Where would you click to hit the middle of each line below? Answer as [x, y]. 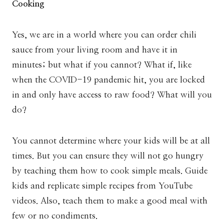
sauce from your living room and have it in [95, 50]
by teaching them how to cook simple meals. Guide [110, 171]
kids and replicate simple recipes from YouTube [102, 186]
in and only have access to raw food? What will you [112, 95]
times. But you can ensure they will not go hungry [108, 156]
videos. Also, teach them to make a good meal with [110, 201]
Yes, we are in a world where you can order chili [104, 35]
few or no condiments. [55, 216]
